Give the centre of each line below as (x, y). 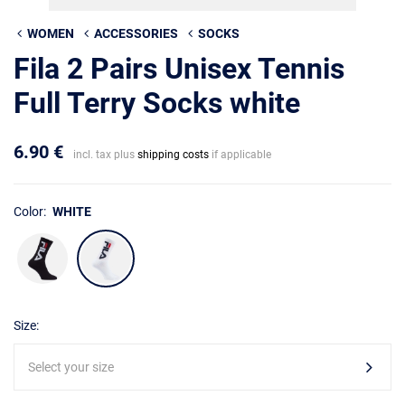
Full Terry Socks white (157, 103)
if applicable (240, 155)
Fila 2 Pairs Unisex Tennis (179, 69)
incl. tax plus (105, 155)
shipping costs (173, 155)
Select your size (71, 367)
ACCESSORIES (136, 33)
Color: (31, 212)
